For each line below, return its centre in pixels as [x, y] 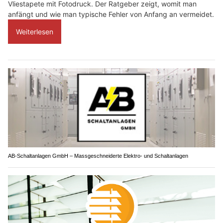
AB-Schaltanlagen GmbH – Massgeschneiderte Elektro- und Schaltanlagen [98, 156]
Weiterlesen [35, 31]
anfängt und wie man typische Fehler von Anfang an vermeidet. [111, 14]
